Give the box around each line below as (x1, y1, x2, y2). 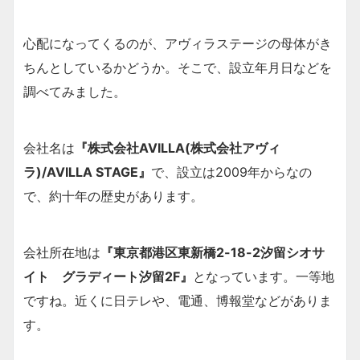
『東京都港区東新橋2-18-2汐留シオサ (100, 243, 325, 260)
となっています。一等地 (193, 268, 334, 284)
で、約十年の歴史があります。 (23, 187, 203, 204)
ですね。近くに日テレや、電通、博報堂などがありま (23, 292, 332, 309)
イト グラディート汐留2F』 (23, 268, 193, 284)
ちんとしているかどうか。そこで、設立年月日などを (23, 59, 332, 76)
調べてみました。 (23, 83, 126, 100)
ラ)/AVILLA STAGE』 (23, 163, 151, 180)
